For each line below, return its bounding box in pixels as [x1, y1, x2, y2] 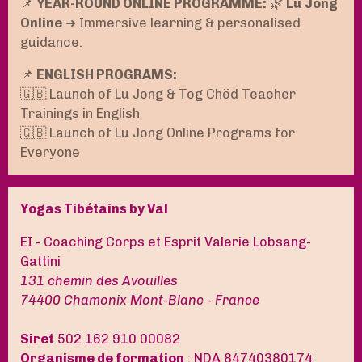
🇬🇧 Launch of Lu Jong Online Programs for [20, 124, 295, 141]
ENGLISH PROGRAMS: [36, 66, 177, 82]
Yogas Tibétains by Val [20, 201, 168, 217]
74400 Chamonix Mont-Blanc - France [20, 292, 259, 308]
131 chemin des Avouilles [20, 272, 178, 288]
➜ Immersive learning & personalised [62, 15, 301, 31]
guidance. [20, 34, 82, 50]
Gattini [20, 253, 61, 269]
